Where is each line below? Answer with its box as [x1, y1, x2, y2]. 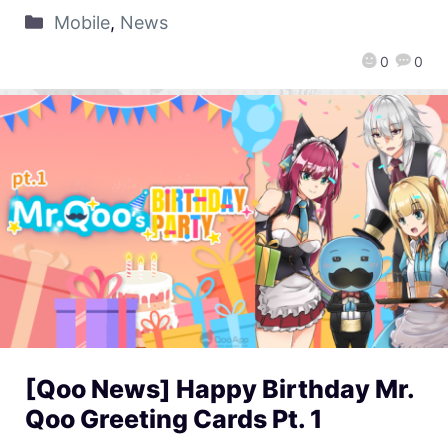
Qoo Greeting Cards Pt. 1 [25, 403, 322, 434]
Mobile [53, 11, 110, 33]
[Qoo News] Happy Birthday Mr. [25, 373, 414, 404]
